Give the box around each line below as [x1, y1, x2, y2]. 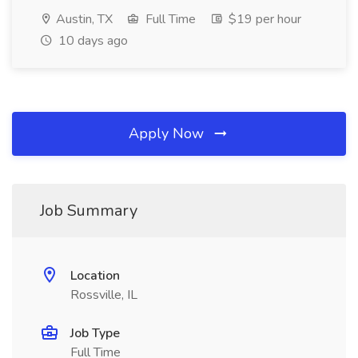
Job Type [70, 324, 120, 342]
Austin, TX [53, 10, 113, 28]
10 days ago [55, 32, 128, 50]
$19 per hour [225, 10, 301, 28]
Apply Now [129, 124, 208, 143]
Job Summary [40, 200, 137, 221]
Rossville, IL [70, 286, 137, 304]
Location [70, 267, 120, 284]
